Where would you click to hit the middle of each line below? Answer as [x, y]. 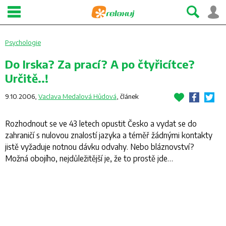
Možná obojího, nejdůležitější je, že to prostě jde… [89, 158]
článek [129, 96]
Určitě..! [27, 78]
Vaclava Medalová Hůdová [77, 96]
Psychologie [23, 42]
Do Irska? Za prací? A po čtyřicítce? [100, 64]
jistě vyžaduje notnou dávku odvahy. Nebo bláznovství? [100, 147]
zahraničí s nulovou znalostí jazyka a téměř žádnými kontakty [109, 135]
